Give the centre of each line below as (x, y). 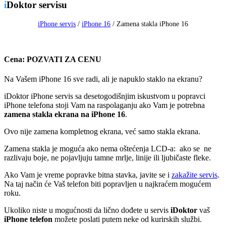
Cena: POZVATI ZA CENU (53, 59)
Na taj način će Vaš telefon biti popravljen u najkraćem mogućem (107, 184)
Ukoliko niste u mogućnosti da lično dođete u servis (87, 210)
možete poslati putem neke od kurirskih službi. (127, 219)
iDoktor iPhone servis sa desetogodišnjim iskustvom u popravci (105, 96)
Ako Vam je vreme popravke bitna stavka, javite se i (88, 175)
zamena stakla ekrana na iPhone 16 (65, 115)
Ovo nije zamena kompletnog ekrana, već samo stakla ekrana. (102, 132)
